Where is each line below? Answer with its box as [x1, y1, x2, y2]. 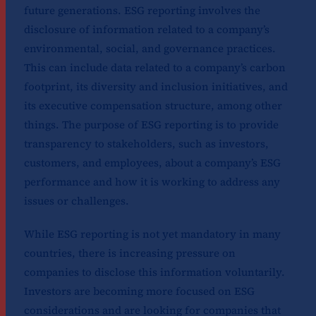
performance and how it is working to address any [23, 174, 280, 190]
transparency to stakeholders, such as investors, [23, 136, 269, 152]
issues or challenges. [23, 193, 129, 209]
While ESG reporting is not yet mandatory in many [23, 226, 281, 242]
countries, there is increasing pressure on [23, 245, 236, 261]
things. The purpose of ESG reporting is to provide [23, 117, 279, 133]
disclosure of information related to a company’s [23, 22, 269, 37]
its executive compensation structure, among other [23, 98, 282, 114]
